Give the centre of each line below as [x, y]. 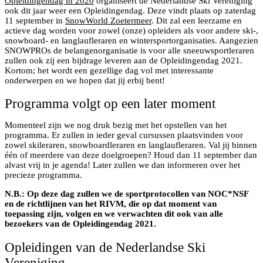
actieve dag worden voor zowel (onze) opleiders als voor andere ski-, [131, 30]
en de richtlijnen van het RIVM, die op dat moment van [111, 204]
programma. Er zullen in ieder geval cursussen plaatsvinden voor [124, 135]
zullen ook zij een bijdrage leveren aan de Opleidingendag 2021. [124, 60]
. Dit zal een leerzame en [197, 20]
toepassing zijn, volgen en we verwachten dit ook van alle [114, 214]
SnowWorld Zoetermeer [108, 20]
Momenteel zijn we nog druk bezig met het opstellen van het [116, 125]
